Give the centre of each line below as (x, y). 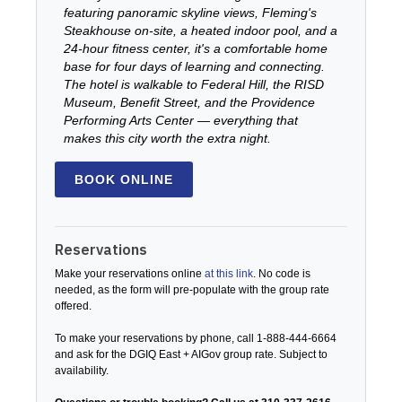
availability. (83, 371)
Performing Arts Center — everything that (181, 120)
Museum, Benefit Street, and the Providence (189, 102)
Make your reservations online (130, 274)
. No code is (282, 274)
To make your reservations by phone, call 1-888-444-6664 (196, 338)
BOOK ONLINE (124, 179)
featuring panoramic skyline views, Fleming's (190, 13)
